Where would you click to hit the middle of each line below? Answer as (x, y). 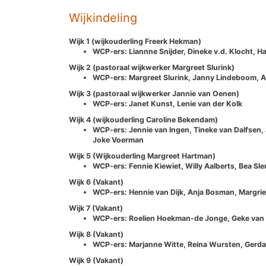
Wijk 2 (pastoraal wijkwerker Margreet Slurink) (152, 67)
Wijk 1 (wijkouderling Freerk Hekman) (135, 41)
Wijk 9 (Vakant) (96, 260)
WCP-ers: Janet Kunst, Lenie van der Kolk (167, 104)
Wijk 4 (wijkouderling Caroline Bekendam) (143, 120)
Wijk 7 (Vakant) (96, 208)
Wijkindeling (103, 18)
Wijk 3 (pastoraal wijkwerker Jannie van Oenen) (154, 94)
